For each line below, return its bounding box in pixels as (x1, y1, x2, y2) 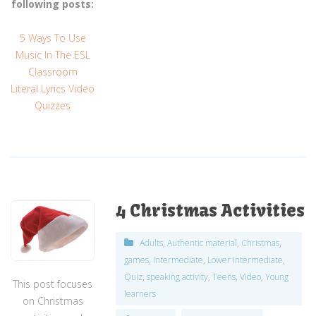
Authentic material (167, 237, 238, 250)
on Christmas (22, 293, 83, 308)
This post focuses (13, 276, 93, 291)
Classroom (28, 65, 78, 79)
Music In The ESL (15, 48, 90, 62)
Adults (140, 237, 164, 250)
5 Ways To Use (19, 31, 86, 45)
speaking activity (147, 271, 209, 284)
